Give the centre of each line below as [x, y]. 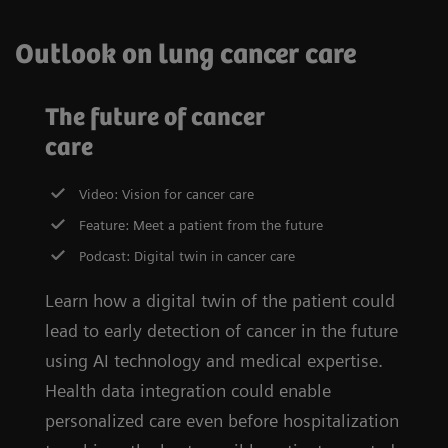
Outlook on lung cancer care [185, 54]
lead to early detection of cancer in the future [221, 330]
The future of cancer [155, 117]
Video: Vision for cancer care [167, 193]
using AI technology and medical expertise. [214, 360]
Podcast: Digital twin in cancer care [187, 255]
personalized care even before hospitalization [222, 420]
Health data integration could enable [188, 390]
